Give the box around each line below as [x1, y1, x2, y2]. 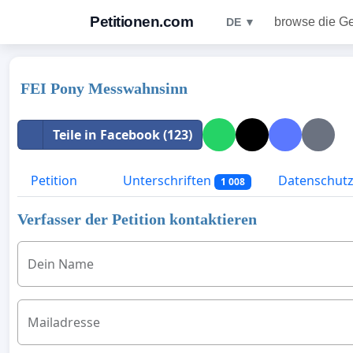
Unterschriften [120, 172, 214, 189]
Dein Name [28, 255, 94, 273]
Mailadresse [28, 314, 100, 332]
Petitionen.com [90, 13, 193, 30]
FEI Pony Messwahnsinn [20, 80, 188, 97]
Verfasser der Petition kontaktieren [17, 210, 257, 229]
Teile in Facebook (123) [53, 126, 192, 143]
